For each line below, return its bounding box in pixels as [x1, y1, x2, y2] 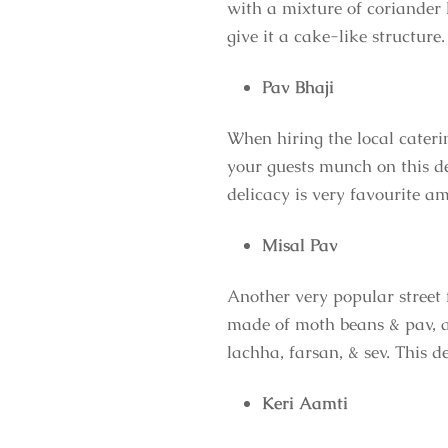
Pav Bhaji [262, 76, 334, 99]
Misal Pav [262, 234, 338, 257]
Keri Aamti [262, 392, 348, 415]
